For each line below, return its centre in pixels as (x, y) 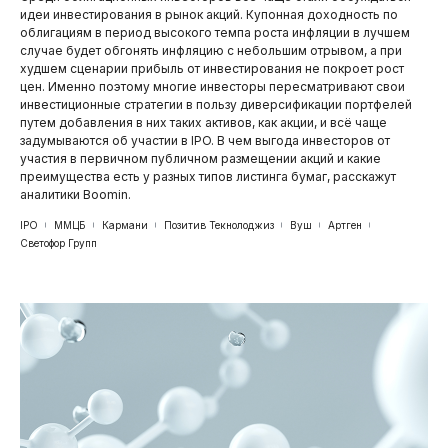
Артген (345, 224)
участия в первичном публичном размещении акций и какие (200, 158)
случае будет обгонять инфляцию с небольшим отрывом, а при (211, 50)
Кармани (125, 224)
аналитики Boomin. (75, 194)
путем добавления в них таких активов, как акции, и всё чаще (203, 122)
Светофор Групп (58, 242)
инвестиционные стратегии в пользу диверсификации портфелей (216, 104)
